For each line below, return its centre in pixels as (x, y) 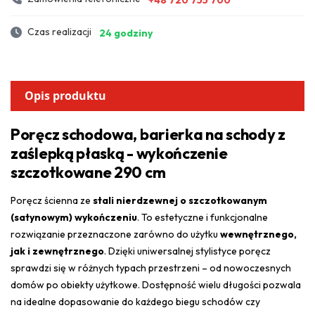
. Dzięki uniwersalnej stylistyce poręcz (187, 251)
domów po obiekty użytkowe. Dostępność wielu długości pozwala (156, 284)
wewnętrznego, (258, 234)
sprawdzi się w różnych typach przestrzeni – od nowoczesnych (151, 268)
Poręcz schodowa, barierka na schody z (148, 134)
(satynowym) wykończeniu (74, 217)
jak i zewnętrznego (57, 251)
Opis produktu (65, 95)
